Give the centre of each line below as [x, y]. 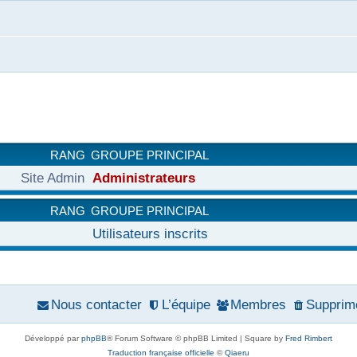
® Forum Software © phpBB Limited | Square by [196, 338]
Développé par [53, 338]
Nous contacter [96, 304]
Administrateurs [144, 178]
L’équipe [186, 304]
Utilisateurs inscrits [150, 233]
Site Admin [53, 178]
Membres [258, 304]
